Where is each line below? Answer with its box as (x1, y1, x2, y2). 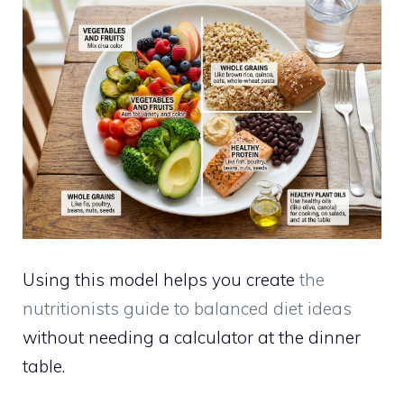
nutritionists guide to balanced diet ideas (23, 297, 352, 319)
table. (23, 354, 65, 377)
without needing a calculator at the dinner (23, 326, 361, 348)
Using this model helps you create (23, 268, 299, 290)
